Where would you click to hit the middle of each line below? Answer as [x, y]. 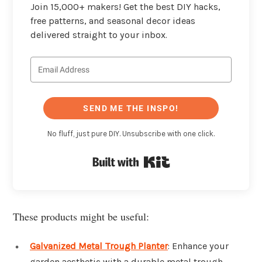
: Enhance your [198, 246]
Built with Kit [198, 160]
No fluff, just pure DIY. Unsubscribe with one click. [131, 134]
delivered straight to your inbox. [99, 35]
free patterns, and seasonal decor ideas [113, 20]
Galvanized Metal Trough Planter [99, 246]
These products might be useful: [81, 216]
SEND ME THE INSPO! [131, 108]
